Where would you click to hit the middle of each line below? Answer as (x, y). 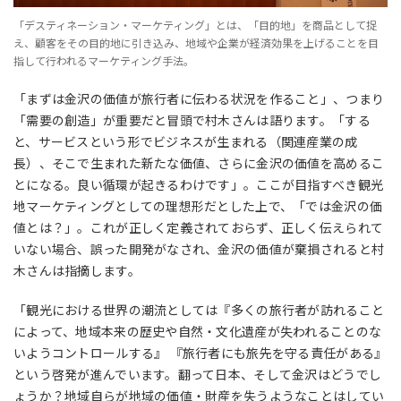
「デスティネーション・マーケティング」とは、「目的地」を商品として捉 (195, 24)
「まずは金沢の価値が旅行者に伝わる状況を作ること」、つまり (199, 98)
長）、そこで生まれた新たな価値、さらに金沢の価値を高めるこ (199, 162)
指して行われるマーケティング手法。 (104, 60)
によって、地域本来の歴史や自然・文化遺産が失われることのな (198, 331)
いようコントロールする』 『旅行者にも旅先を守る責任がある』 (200, 352)
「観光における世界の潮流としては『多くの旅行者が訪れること (199, 309)
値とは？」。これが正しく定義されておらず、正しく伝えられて (199, 227)
